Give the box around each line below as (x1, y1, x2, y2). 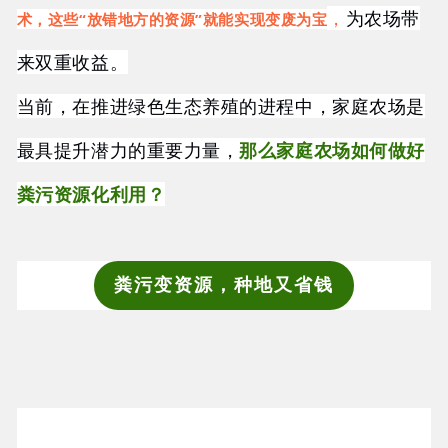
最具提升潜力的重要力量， (16, 138, 240, 163)
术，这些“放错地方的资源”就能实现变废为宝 (16, 9, 328, 30)
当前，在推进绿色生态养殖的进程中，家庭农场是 (16, 94, 425, 119)
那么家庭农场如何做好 (239, 138, 425, 163)
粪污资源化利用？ (16, 182, 166, 207)
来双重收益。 (16, 50, 129, 75)
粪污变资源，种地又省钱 (113, 275, 334, 296)
